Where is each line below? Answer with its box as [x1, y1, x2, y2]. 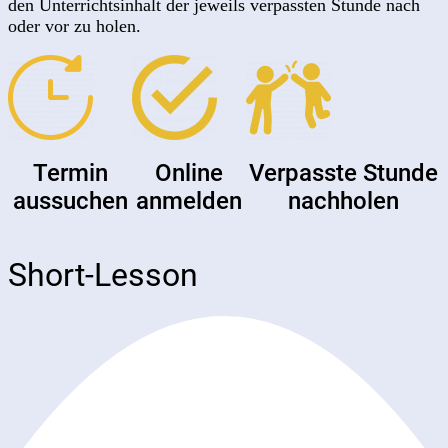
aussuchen [12, 187, 128, 216]
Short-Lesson [8, 256, 198, 295]
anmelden [136, 187, 243, 216]
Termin [32, 159, 108, 188]
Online [155, 159, 224, 188]
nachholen [287, 187, 399, 216]
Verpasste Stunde [248, 159, 438, 188]
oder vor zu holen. [8, 16, 141, 37]
